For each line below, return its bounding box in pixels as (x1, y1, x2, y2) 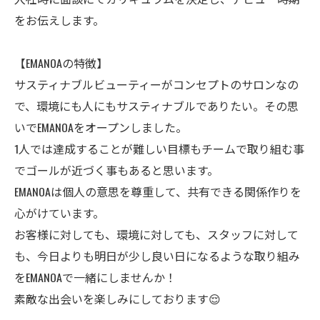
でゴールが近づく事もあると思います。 (14, 161, 219, 179)
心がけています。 (14, 204, 104, 221)
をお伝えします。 (14, 11, 104, 29)
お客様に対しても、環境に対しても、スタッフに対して (14, 225, 299, 243)
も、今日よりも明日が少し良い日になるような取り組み (14, 246, 300, 264)
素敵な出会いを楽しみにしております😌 (14, 289, 221, 307)
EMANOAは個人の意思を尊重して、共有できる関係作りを (14, 182, 301, 200)
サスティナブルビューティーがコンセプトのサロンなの (14, 75, 299, 93)
